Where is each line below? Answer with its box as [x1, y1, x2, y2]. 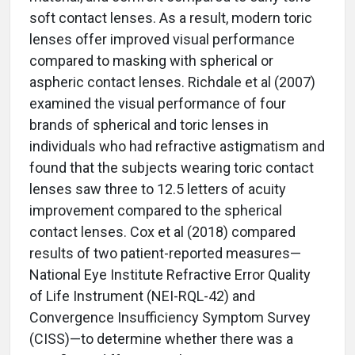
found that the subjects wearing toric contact [29, 159, 314, 177]
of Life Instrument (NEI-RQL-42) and [29, 288, 255, 305]
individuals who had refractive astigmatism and [29, 138, 325, 155]
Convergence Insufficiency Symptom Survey [29, 309, 311, 326]
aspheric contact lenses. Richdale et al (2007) [29, 74, 315, 91]
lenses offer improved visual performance [29, 31, 295, 48]
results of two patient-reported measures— [29, 245, 301, 262]
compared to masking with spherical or [29, 52, 273, 70]
